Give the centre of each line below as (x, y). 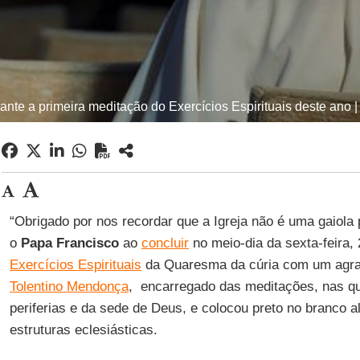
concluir (165, 243)
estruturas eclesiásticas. (83, 330)
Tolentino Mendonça (69, 286)
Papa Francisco (70, 243)
